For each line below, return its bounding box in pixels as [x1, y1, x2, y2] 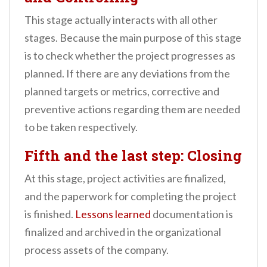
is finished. [24, 207, 75, 221]
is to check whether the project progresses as [24, 49, 235, 63]
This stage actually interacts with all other [24, 13, 218, 27]
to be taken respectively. [24, 120, 138, 134]
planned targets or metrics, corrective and [24, 85, 219, 98]
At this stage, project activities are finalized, [24, 172, 226, 185]
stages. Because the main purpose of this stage [24, 31, 241, 45]
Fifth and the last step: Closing [24, 146, 242, 166]
